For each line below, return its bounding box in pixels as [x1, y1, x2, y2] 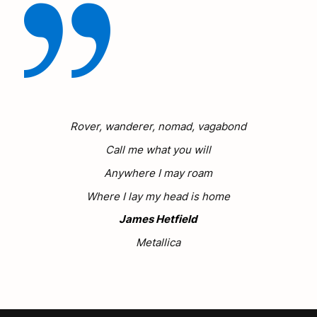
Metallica [136, 236, 181, 250]
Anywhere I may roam [104, 166, 213, 180]
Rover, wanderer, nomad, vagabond [70, 120, 247, 134]
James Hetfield [119, 212, 198, 226]
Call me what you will [105, 143, 212, 157]
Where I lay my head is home [86, 189, 231, 203]
